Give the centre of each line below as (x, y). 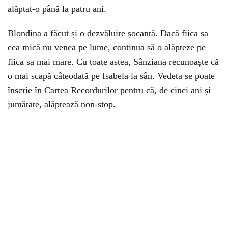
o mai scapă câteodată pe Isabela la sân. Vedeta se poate (111, 76)
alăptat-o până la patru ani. (57, 9)
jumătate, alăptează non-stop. (62, 104)
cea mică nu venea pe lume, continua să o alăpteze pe (107, 47)
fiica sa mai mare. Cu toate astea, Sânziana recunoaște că (113, 62)
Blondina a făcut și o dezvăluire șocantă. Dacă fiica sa (108, 33)
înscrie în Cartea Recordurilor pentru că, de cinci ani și (109, 90)
